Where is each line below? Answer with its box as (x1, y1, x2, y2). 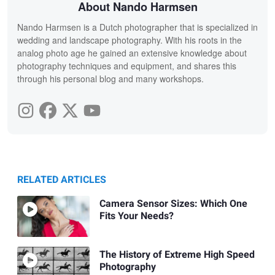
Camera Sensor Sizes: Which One (99, 196, 247, 212)
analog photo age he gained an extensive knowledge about (17, 47, 247, 60)
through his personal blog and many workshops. (17, 72, 204, 85)
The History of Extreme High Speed (99, 247, 255, 262)
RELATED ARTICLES (17, 172, 106, 188)
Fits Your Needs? (99, 209, 174, 224)
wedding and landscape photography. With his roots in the (17, 34, 242, 47)
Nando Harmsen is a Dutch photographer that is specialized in (17, 21, 258, 34)
